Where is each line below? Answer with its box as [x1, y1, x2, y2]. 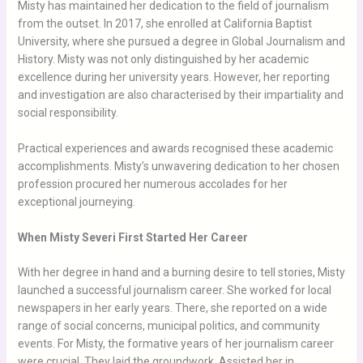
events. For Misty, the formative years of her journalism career [17, 337, 334, 351]
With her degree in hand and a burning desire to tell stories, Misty [17, 266, 345, 280]
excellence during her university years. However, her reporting [17, 70, 330, 83]
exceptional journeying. [17, 195, 135, 209]
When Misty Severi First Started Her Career [17, 231, 248, 245]
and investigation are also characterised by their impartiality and [17, 88, 344, 101]
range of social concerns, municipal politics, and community [17, 319, 320, 333]
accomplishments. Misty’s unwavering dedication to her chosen [17, 160, 340, 173]
